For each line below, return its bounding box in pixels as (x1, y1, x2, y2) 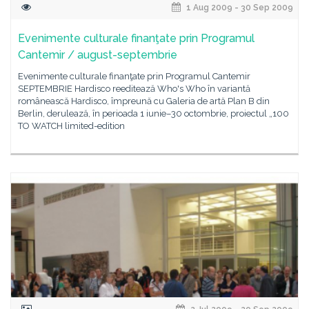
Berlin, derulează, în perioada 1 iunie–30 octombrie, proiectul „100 (18, 108, 289, 119)
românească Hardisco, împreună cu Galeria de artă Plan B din (18, 96, 270, 106)
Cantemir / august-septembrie (18, 48, 177, 61)
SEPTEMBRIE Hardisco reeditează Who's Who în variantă (18, 83, 250, 94)
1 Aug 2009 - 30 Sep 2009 (184, 3, 293, 12)
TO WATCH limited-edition (18, 121, 125, 131)
